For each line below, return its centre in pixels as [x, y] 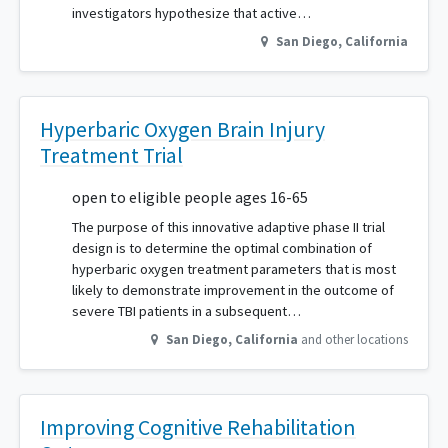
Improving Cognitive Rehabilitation [198, 428]
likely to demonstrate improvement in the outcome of [233, 290]
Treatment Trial [111, 156]
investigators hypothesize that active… [191, 13]
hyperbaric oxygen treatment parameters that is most [234, 269]
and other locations [354, 339]
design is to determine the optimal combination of [222, 248]
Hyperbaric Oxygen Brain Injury [182, 130]
